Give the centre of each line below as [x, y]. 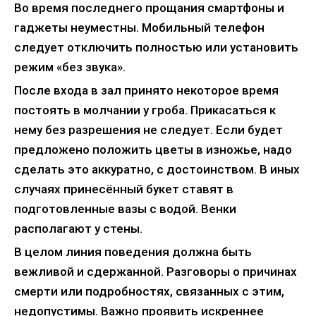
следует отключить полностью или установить [156, 47]
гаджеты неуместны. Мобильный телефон [139, 27]
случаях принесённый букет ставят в [124, 189]
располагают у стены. [78, 228]
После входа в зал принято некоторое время [146, 90]
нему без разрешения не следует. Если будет [148, 129]
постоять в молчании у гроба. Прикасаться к [145, 110]
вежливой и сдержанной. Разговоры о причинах [156, 271]
